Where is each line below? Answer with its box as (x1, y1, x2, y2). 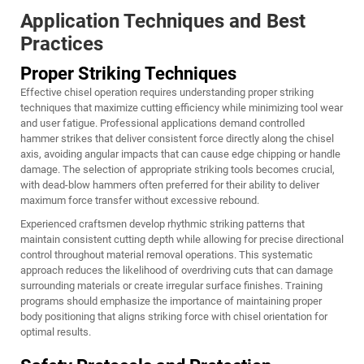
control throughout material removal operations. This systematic (20, 249, 313, 262)
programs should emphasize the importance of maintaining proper (20, 295, 322, 308)
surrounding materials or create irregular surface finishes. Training (20, 279, 323, 292)
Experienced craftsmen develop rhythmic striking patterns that (20, 218, 305, 231)
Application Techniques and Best (20, 10, 305, 33)
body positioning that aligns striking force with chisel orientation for (20, 310, 327, 323)
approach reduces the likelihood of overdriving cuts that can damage (20, 264, 333, 277)
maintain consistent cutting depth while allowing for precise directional (20, 233, 344, 246)
